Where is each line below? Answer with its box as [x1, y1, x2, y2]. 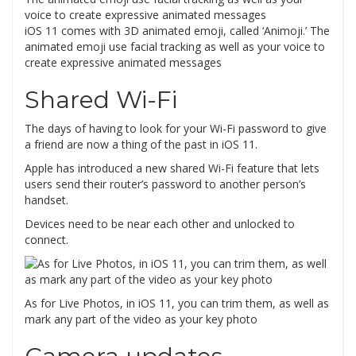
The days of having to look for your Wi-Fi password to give [25, 121, 327, 137]
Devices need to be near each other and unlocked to [25, 216, 295, 232]
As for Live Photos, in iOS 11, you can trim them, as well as [25, 296, 329, 311]
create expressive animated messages [25, 55, 222, 71]
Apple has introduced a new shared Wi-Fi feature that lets [25, 161, 319, 176]
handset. [25, 192, 68, 208]
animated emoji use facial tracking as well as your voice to [25, 39, 325, 55]
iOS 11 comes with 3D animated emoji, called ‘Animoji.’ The [25, 23, 330, 39]
